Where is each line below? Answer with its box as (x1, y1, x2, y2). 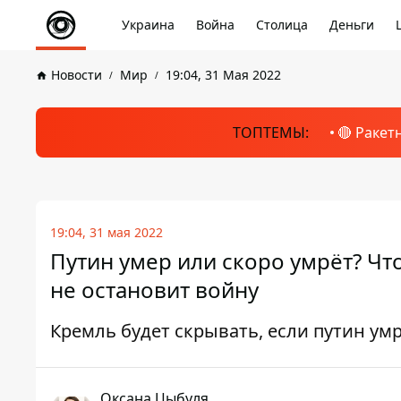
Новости (51, 66, 102, 83)
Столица (256, 16, 308, 33)
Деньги (329, 16, 374, 33)
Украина (122, 16, 175, 33)
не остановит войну (50, 275, 259, 304)
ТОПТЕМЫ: (232, 123, 309, 142)
